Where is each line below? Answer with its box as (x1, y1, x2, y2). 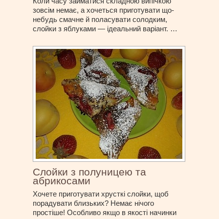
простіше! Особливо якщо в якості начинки (33, 208, 177, 217)
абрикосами (33, 175, 91, 187)
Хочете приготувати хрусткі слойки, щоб (33, 190, 169, 198)
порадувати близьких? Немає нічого (33, 199, 154, 208)
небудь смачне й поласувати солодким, (33, 15, 168, 24)
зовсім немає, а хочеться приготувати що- (33, 6, 175, 15)
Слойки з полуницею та (33, 166, 147, 178)
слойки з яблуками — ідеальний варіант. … (33, 24, 178, 33)
